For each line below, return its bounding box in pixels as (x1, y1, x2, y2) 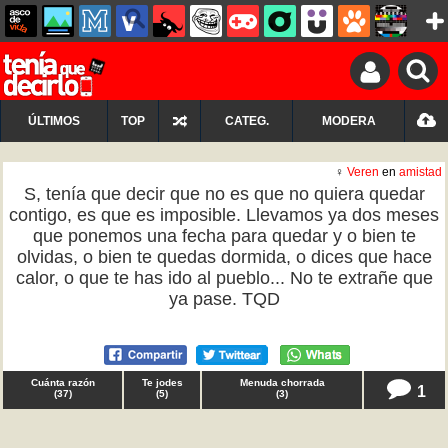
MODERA (321, 114, 376, 128)
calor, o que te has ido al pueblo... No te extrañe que (15, 268, 433, 288)
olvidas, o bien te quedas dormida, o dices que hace (16, 247, 432, 267)
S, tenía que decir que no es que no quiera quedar (23, 184, 425, 204)
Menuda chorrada (239, 377, 325, 388)
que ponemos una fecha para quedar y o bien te (32, 226, 416, 246)
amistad (399, 165, 442, 179)
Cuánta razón (30, 377, 95, 388)
